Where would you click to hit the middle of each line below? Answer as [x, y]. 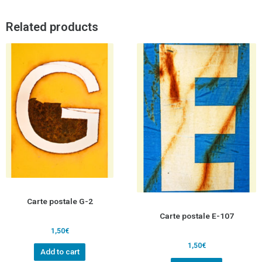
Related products [52, 27]
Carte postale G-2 [60, 201]
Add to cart [60, 252]
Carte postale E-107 [196, 216]
